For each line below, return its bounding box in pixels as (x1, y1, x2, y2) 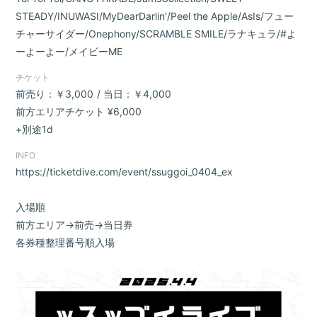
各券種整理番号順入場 (16, 236, 115, 248)
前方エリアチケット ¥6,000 (16, 105, 142, 117)
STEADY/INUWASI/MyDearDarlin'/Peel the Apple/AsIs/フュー (16, 10, 294, 22)
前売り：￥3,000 (16, 88, 94, 100)
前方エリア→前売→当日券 (16, 219, 134, 231)
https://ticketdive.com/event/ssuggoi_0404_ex (16, 166, 234, 178)
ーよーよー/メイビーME (16, 45, 123, 57)
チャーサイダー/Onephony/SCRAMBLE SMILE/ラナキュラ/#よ (16, 28, 297, 40)
